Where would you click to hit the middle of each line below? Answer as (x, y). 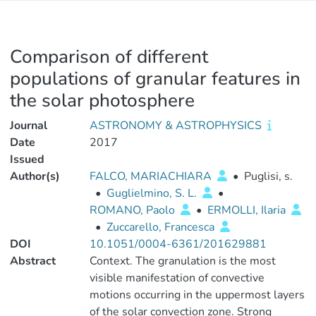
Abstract (33, 261)
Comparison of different (109, 57)
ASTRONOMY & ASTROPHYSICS (177, 126)
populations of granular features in (155, 79)
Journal (29, 126)
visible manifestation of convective (177, 278)
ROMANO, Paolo (133, 210)
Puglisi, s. (268, 176)
